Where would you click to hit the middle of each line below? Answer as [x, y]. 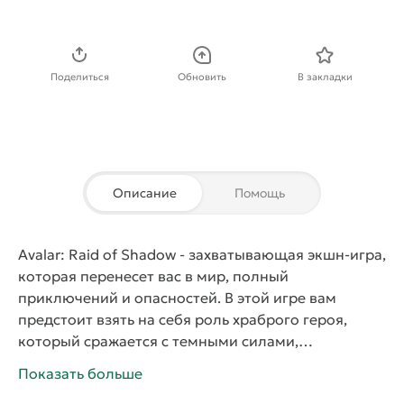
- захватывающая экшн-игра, [281, 255]
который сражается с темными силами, [158, 341]
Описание [144, 193]
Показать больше [80, 374]
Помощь [260, 193]
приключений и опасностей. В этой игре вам [177, 298]
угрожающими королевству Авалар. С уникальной [198, 363]
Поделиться [79, 77]
